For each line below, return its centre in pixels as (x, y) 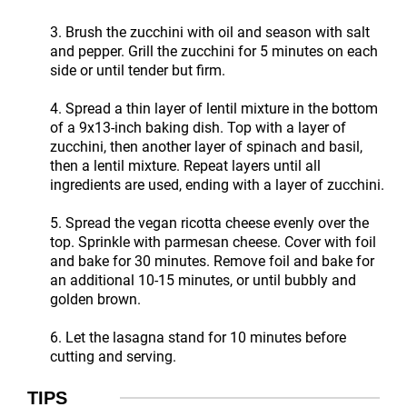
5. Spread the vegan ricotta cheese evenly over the (209, 223)
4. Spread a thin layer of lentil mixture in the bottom (214, 108)
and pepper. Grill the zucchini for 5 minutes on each (214, 51)
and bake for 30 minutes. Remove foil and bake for (212, 261)
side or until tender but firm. (138, 70)
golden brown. (95, 299)
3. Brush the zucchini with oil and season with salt (210, 32)
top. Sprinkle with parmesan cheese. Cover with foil (213, 242)
